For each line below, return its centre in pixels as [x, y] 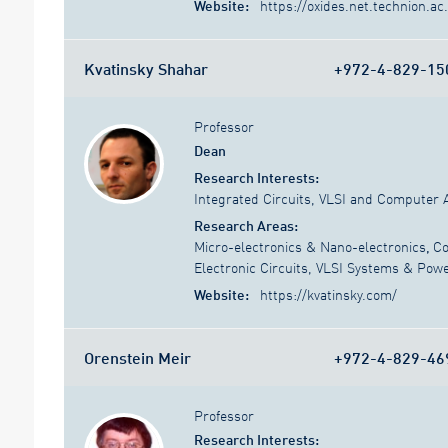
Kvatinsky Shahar [146, 68]
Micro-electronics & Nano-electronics [310, 247]
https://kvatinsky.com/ [328, 295]
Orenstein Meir [137, 357]
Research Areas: [246, 226]
